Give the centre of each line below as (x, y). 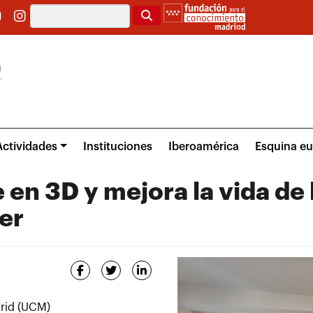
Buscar (148, 12)
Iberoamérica (203, 147)
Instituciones (117, 147)
